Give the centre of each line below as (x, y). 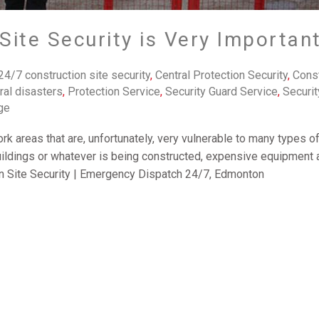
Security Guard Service (221, 91)
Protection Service (114, 91)
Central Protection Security (221, 75)
